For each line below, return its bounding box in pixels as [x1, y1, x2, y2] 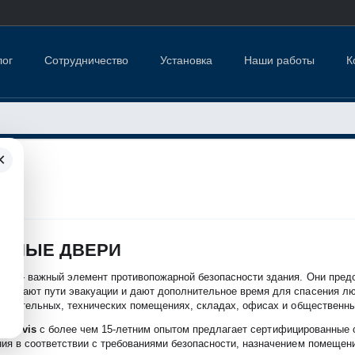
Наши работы [244, 53, 315, 67]
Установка [159, 53, 213, 67]
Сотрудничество [44, 53, 128, 67]
